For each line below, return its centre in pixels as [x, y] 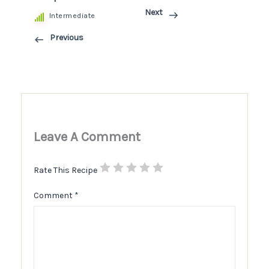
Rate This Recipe [65, 171]
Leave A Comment [87, 137]
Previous [67, 38]
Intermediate [72, 16]
